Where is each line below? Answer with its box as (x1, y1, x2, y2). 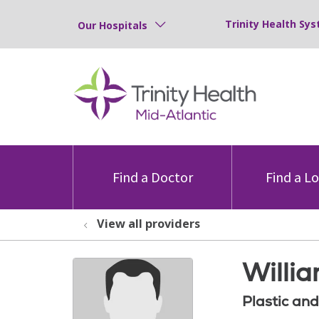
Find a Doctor (112, 168, 193, 186)
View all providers (97, 216, 200, 231)
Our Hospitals (78, 18, 147, 32)
